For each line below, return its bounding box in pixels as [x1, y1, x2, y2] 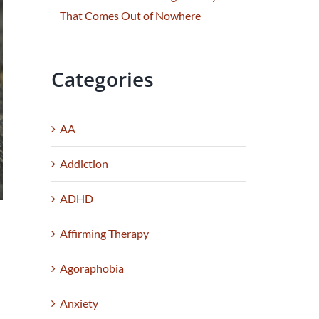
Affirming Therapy [60, 226, 150, 241]
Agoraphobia [60, 261, 125, 276]
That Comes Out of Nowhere [60, 9, 202, 23]
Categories [51, 66, 155, 93]
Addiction [60, 157, 109, 171]
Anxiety [60, 296, 99, 310]
